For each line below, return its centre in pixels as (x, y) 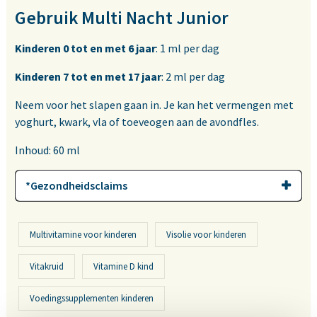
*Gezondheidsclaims (76, 186)
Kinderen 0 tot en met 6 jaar (85, 48)
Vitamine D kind (123, 267)
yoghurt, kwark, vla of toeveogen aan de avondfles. (137, 122)
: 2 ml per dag (193, 77)
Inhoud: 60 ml (47, 150)
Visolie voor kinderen (206, 235)
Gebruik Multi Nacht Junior (122, 18)
